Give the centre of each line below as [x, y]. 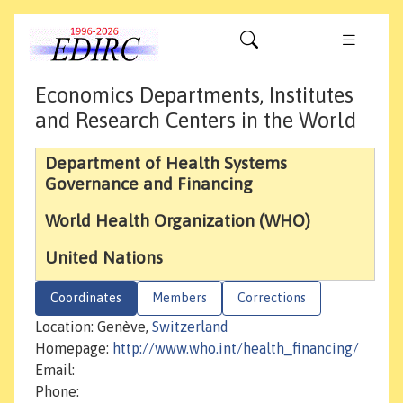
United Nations [104, 258]
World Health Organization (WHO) [178, 221]
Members [179, 298]
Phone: [57, 392]
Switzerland [190, 327]
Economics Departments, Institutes [194, 95]
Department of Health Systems [166, 163]
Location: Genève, [94, 327]
